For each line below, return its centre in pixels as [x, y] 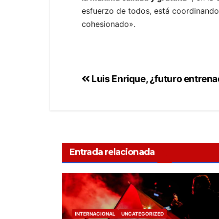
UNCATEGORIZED [142, 214]
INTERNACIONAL [95, 214]
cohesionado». [109, 24]
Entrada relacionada [112, 152]
